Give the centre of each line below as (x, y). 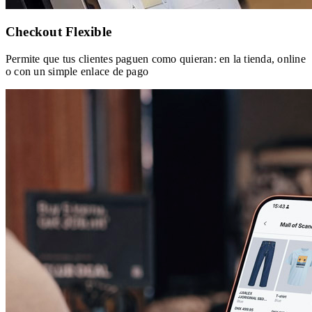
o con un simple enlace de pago (77, 72)
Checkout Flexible (59, 32)
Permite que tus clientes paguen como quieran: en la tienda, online (156, 59)
